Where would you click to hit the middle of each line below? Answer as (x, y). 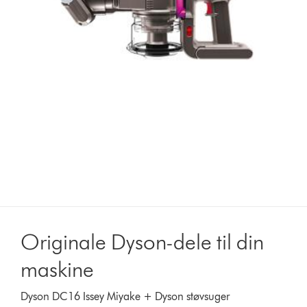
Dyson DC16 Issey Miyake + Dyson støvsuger (125, 296)
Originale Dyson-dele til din (143, 241)
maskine (58, 269)
